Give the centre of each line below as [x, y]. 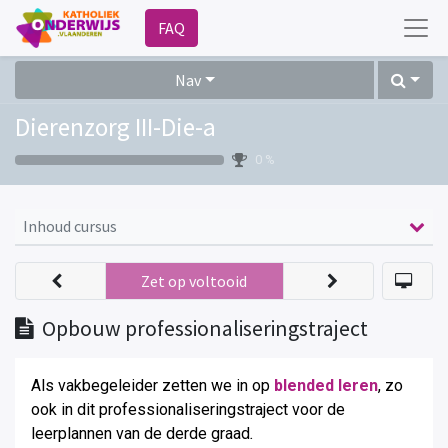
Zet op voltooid [194, 281]
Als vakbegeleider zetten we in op [152, 385]
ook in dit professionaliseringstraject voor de [188, 409]
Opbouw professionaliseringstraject [205, 328]
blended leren [326, 385]
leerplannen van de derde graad [140, 433]
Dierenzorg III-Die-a [115, 127]
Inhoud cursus [70, 226]
